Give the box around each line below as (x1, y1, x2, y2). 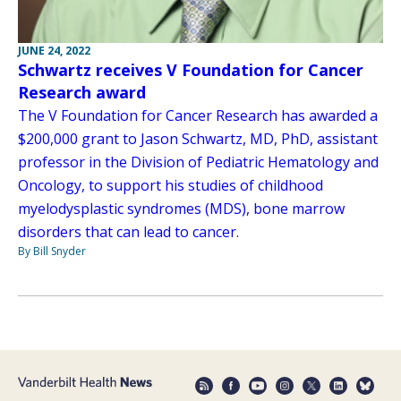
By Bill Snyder (18, 243, 86, 260)
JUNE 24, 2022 (18, 43, 90, 59)
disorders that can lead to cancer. (18, 222, 243, 243)
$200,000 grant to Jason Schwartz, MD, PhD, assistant (18, 129, 378, 149)
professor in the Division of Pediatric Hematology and (18, 152, 379, 173)
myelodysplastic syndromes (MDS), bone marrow (18, 199, 345, 219)
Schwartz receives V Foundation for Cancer (18, 59, 363, 81)
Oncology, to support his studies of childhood (18, 175, 323, 196)
